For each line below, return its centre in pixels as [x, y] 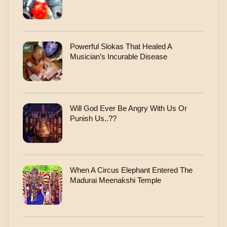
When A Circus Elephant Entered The [131, 170]
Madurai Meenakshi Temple [116, 180]
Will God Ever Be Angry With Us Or [128, 108]
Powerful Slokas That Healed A [121, 47]
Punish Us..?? [93, 119]
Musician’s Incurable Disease [119, 57]
